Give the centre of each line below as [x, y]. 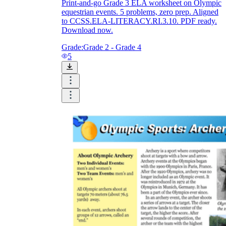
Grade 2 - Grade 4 [112, 47]
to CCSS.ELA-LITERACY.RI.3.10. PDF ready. [139, 21]
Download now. [87, 30]
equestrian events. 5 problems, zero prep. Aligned [140, 12]
